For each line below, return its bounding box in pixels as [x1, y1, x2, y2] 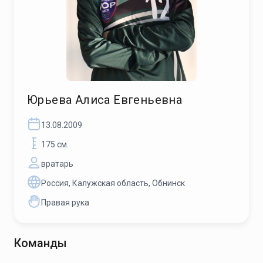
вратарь [41, 159, 73, 168]
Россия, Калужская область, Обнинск [41, 178, 185, 188]
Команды [14, 236, 67, 250]
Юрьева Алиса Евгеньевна [27, 93, 183, 107]
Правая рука [41, 197, 89, 207]
